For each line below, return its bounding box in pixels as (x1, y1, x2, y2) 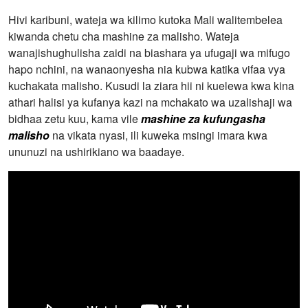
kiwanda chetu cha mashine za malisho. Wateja (8, 28, 239, 44)
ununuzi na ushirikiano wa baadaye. (8, 144, 184, 159)
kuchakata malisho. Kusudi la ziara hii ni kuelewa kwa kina (8, 78, 294, 93)
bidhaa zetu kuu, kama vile (8, 111, 141, 126)
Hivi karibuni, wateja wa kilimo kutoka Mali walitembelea (8, 12, 283, 27)
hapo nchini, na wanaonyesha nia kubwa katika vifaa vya (8, 61, 285, 77)
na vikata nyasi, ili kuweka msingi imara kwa (49, 127, 267, 143)
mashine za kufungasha (141, 111, 265, 126)
